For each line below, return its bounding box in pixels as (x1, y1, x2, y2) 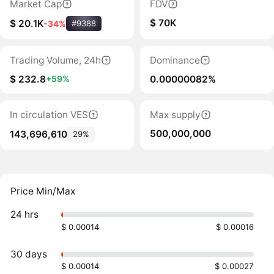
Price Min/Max (10, 185, 76, 197)
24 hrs (10, 209, 39, 221)
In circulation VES (9, 109, 88, 121)
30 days (10, 248, 48, 260)
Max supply (149, 109, 201, 121)
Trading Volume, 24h (9, 54, 101, 66)
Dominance (149, 54, 200, 66)
